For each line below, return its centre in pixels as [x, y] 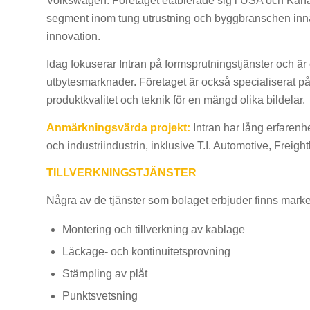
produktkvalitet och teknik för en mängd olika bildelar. [176, 100]
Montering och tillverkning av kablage [154, 230]
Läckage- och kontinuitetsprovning [146, 252]
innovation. [73, 37]
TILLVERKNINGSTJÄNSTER [121, 173]
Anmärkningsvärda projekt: [118, 127]
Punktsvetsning [100, 296]
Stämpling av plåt [105, 274]
